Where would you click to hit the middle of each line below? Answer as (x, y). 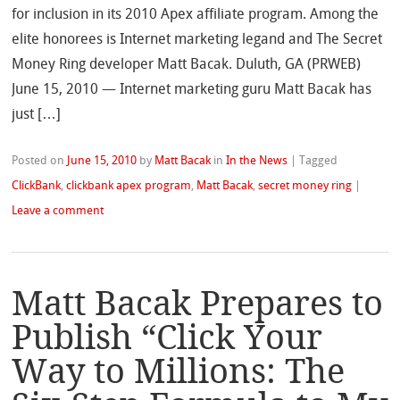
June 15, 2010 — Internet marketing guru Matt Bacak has (192, 88)
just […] (37, 113)
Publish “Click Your (167, 338)
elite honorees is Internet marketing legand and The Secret (197, 38)
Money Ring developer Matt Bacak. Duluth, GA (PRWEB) (187, 63)
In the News (257, 160)
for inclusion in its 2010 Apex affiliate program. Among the (196, 13)
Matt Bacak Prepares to (198, 304)
